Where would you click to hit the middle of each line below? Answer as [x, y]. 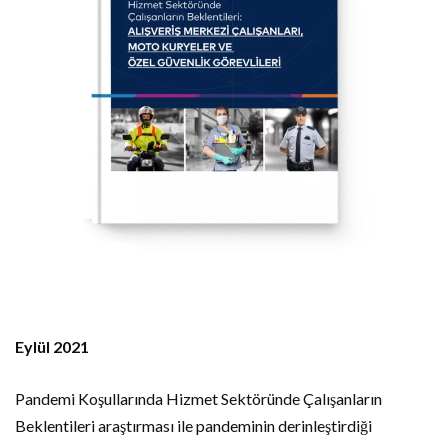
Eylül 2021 [52, 346]
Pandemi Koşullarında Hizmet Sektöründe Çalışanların [198, 398]
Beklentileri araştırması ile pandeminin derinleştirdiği [193, 425]
